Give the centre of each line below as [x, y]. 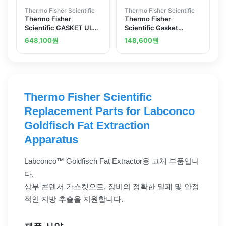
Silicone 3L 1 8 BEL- [155, 37]
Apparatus [51, 140]
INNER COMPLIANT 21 [60, 37]
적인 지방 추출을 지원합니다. [74, 199]
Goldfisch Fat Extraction [87, 126]
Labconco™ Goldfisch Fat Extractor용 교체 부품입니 [112, 161]
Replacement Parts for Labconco [109, 111]
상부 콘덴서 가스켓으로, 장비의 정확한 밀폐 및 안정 [112, 187]
